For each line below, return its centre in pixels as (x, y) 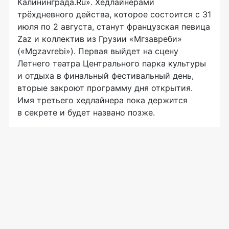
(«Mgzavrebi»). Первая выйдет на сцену (98, 51)
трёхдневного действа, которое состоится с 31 (114, 14)
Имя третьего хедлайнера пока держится (102, 100)
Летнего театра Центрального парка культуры (112, 63)
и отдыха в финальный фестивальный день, (106, 75)
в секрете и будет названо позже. (86, 112)
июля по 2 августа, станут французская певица (114, 26)
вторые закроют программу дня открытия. (105, 88)
